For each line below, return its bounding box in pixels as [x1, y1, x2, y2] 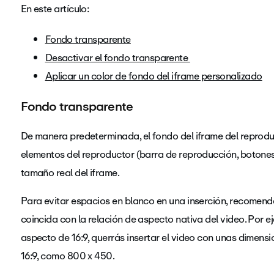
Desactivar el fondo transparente [45, 50, 190, 66]
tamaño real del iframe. [20, 165, 120, 181]
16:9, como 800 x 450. [20, 248, 119, 264]
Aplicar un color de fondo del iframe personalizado [45, 68, 262, 84]
